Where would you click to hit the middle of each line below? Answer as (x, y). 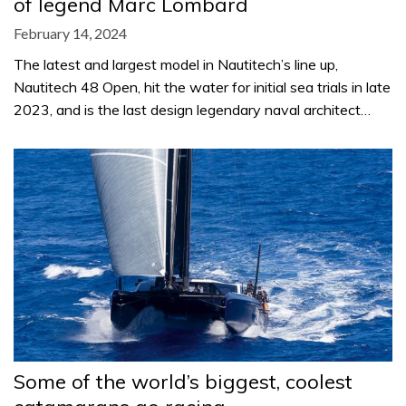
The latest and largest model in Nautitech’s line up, (176, 64)
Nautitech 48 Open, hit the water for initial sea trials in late (202, 87)
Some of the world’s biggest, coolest (183, 381)
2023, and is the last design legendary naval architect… (192, 109)
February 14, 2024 (70, 33)
